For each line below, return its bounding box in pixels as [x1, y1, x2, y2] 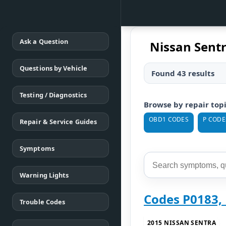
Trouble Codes [20, 197, 66, 206]
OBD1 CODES [149, 115, 189, 124]
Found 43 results [151, 68, 214, 78]
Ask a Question [20, 37, 69, 46]
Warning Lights [20, 171, 69, 180]
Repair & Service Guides [20, 117, 97, 126]
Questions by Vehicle [20, 64, 87, 73]
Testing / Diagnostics [20, 90, 87, 99]
